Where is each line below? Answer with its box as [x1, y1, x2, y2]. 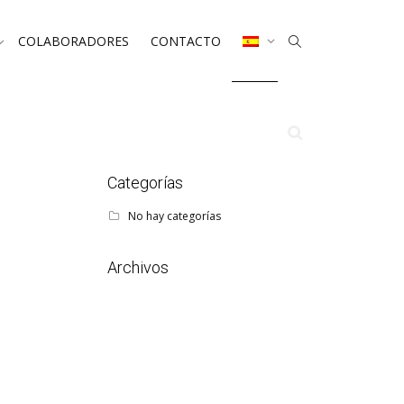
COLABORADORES [18, 32, 129, 50]
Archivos [106, 258, 169, 277]
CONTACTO [151, 32, 221, 50]
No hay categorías [127, 208, 221, 224]
